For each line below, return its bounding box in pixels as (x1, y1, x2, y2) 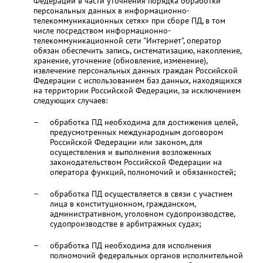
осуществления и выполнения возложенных (49, 147, 211, 157)
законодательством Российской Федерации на (49, 157, 222, 167)
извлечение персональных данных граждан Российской (33, 65, 238, 76)
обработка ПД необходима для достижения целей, (49, 117, 237, 127)
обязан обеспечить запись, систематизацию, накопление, (33, 45, 241, 56)
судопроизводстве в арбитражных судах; (49, 218, 201, 229)
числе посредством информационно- (33, 25, 171, 36)
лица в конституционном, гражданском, (49, 198, 195, 209)
